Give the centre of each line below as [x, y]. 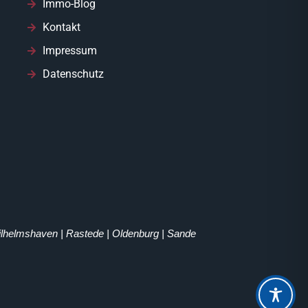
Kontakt [61, 27]
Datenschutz [73, 74]
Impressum [69, 51]
